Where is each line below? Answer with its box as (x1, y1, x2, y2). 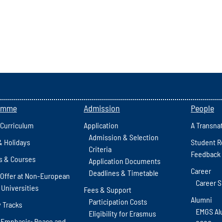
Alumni (191, 194, 212, 204)
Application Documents (89, 156, 161, 166)
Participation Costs (89, 196, 147, 206)
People (191, 102, 214, 113)
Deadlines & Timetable (89, 167, 159, 177)
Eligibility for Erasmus (89, 208, 156, 218)
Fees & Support (84, 184, 131, 194)
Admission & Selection (89, 132, 159, 142)
